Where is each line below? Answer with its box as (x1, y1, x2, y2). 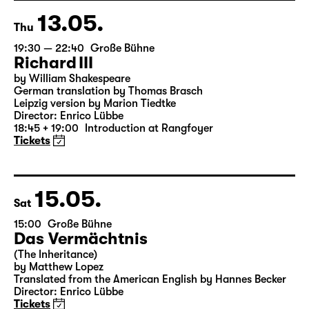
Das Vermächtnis (14, 281, 148, 301)
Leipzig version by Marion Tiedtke (14, 150, 176, 162)
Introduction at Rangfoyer (85, 175, 213, 187)
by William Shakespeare (14, 125, 130, 137)
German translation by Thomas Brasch (14, 137, 203, 150)
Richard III (14, 106, 93, 125)
